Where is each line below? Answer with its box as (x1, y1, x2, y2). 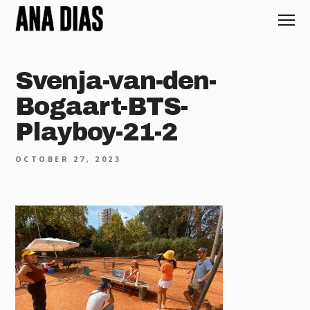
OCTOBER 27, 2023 (15, 153, 122, 164)
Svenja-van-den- (15, 66, 216, 95)
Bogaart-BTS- (15, 92, 188, 120)
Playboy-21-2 (15, 118, 178, 146)
